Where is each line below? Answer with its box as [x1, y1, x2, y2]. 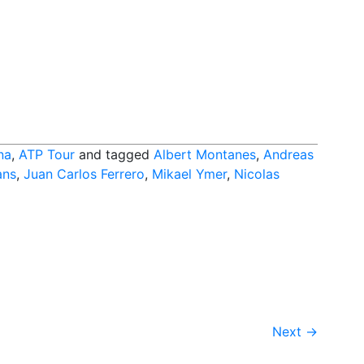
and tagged [75, 146, 154, 163]
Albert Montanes [154, 146, 256, 163]
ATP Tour [19, 146, 75, 163]
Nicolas [234, 166, 279, 183]
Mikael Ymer [152, 166, 227, 183]
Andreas [263, 146, 314, 163]
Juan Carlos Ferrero [24, 166, 145, 183]
